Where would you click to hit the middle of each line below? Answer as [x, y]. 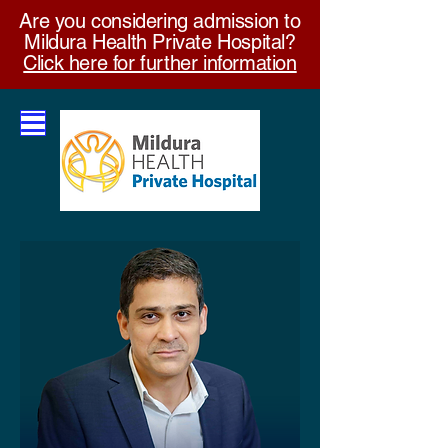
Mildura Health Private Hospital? [160, 42]
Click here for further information [160, 63]
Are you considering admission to [160, 21]
